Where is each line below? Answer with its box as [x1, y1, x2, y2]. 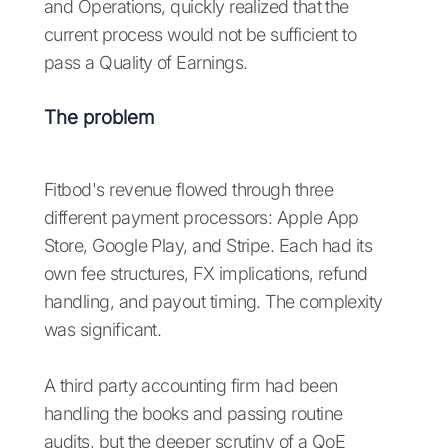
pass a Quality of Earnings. [44, 52, 252, 74]
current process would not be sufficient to [44, 24, 357, 46]
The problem [44, 106, 154, 130]
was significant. [44, 319, 166, 341]
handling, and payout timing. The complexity [44, 291, 383, 313]
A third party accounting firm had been [44, 375, 338, 397]
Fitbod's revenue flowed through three [44, 179, 334, 201]
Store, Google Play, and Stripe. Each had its [44, 235, 373, 257]
